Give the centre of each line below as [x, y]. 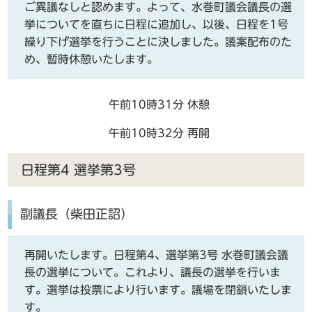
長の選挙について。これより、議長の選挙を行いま [153, 272]
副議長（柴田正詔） [76, 214]
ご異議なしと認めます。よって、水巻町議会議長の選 [158, 7]
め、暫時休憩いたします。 [92, 60]
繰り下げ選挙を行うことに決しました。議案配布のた [158, 42]
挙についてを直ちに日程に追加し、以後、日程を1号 [157, 25]
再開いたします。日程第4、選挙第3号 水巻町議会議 [157, 255]
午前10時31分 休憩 [159, 105]
